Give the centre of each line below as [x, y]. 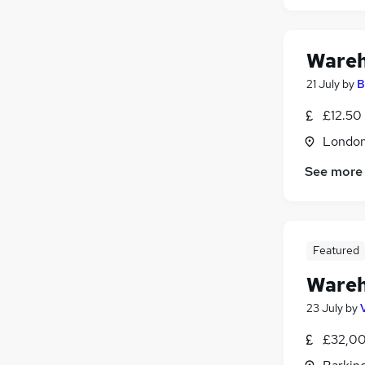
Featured [336, 251]
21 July [323, 84]
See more [334, 172]
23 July [325, 308]
